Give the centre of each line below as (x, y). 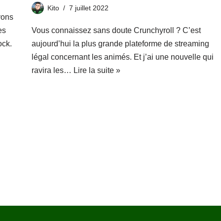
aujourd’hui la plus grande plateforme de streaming (120, 43)
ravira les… (52, 70)
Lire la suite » (97, 70)
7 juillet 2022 (89, 8)
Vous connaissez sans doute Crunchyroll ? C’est (116, 30)
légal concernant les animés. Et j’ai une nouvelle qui (122, 57)
